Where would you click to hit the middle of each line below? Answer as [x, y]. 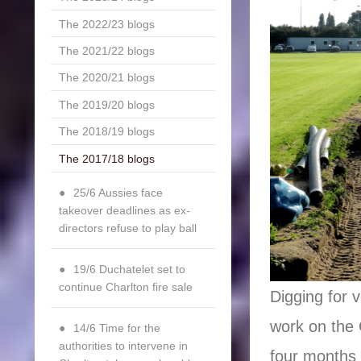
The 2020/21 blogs [106, 78]
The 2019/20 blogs [106, 104]
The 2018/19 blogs [106, 132]
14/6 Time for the [116, 328]
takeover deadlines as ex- [124, 210]
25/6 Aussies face [118, 192]
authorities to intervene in [123, 345]
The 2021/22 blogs [106, 50]
